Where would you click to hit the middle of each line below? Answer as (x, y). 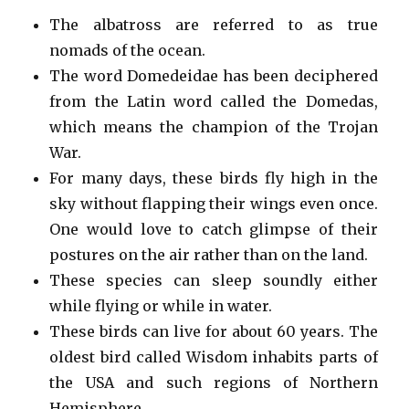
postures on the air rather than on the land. (209, 254)
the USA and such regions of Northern (214, 382)
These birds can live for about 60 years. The (214, 331)
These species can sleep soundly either (214, 280)
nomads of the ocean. (128, 50)
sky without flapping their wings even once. (214, 203)
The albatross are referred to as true (214, 24)
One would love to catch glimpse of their (214, 229)
